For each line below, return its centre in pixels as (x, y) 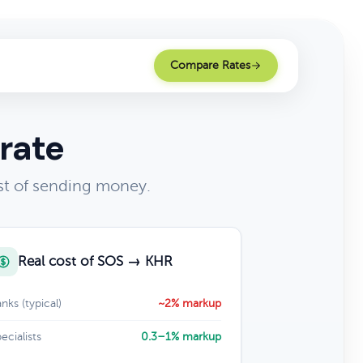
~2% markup (189, 303)
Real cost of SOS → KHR (95, 261)
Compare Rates (210, 65)
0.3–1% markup (181, 337)
